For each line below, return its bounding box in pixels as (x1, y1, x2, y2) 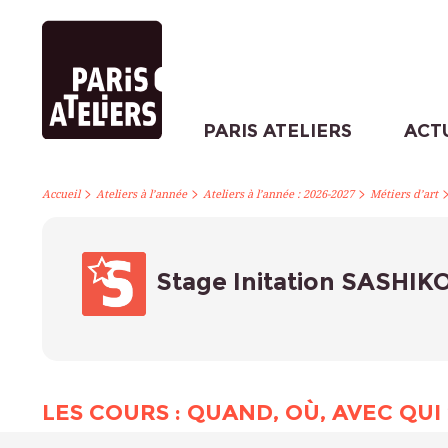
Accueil (42, 188, 80, 201)
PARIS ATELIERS (202, 120, 352, 142)
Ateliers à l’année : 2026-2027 (203, 188, 354, 201)
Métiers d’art (370, 188, 438, 201)
